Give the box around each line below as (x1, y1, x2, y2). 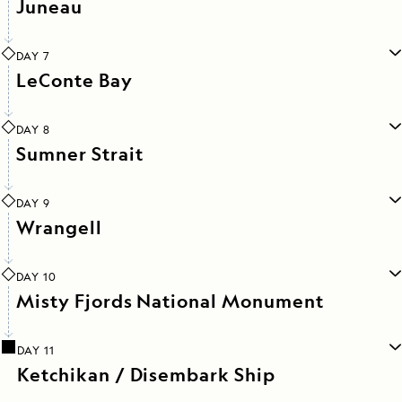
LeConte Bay (16, 68, 133, 93)
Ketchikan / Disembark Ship (17, 363, 275, 388)
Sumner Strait (16, 142, 144, 167)
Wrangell (16, 215, 102, 240)
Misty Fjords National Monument (16, 289, 324, 314)
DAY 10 (16, 269, 57, 285)
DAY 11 (17, 343, 55, 359)
